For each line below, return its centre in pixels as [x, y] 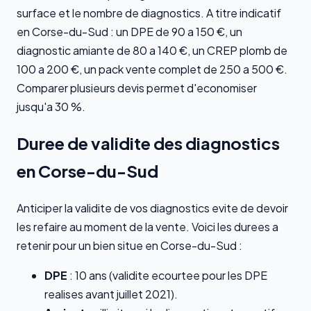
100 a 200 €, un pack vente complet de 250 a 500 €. [152, 69]
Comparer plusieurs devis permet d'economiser [137, 87]
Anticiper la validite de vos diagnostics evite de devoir [152, 208]
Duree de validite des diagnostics [148, 143]
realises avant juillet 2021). [111, 294]
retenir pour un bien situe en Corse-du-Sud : [129, 246]
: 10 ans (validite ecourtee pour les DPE [167, 276]
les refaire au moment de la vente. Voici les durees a [148, 227]
